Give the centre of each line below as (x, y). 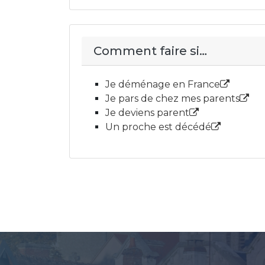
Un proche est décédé (158, 127)
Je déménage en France (163, 84)
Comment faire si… (150, 51)
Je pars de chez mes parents (172, 98)
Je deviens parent (147, 113)
